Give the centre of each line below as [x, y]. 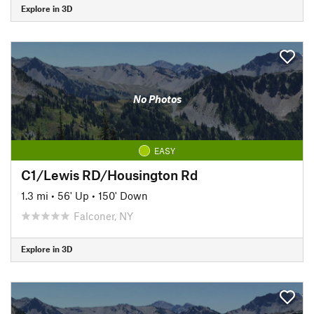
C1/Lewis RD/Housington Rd [109, 175]
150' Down [123, 195]
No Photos [157, 99]
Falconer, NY [103, 216]
